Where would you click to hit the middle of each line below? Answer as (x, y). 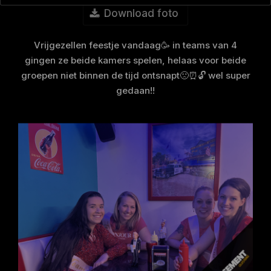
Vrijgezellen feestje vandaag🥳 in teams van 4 (135, 45)
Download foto (141, 13)
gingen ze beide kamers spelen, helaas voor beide (135, 60)
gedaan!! (135, 90)
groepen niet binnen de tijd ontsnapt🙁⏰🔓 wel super (135, 75)
